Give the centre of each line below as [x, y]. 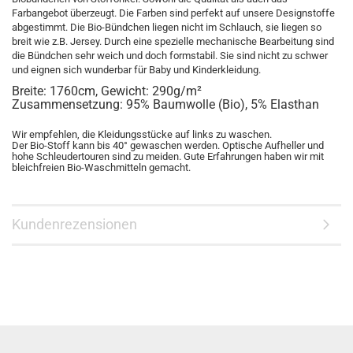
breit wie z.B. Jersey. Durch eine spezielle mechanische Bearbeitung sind [173, 41]
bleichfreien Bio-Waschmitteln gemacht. [101, 167]
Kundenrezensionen [74, 224]
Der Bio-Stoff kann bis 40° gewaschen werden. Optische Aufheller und [168, 145]
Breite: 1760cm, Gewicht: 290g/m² [107, 91]
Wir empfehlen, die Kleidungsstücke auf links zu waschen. [143, 134]
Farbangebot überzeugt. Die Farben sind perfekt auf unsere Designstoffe [173, 13]
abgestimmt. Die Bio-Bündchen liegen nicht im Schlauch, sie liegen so [167, 27]
